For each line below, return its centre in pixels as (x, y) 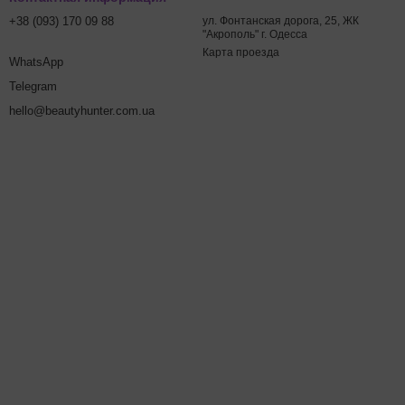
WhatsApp (36, 62)
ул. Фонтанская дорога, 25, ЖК (281, 21)
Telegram (33, 86)
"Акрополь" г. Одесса (255, 34)
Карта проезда (241, 52)
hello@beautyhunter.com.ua (82, 111)
